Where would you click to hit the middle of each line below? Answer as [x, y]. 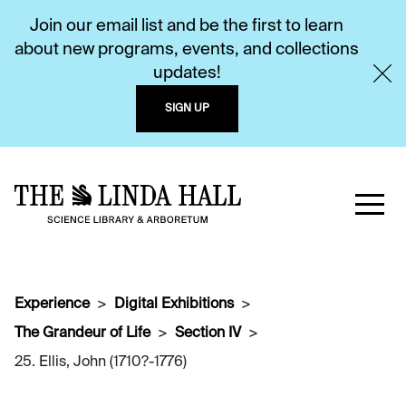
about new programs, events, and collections [187, 50]
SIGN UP [187, 109]
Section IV [208, 333]
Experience [52, 304]
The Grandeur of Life [82, 333]
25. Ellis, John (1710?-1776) [101, 362]
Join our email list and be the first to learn [187, 26]
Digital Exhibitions [174, 304]
